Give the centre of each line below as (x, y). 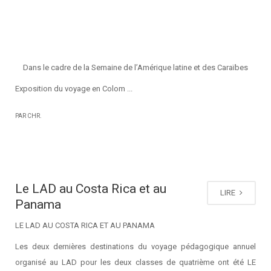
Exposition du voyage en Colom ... (74, 89)
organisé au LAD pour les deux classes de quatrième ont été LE (135, 262)
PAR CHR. (28, 116)
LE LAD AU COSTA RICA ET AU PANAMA (86, 225)
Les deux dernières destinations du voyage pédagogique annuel (135, 247)
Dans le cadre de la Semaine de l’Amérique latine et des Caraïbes (135, 67)
